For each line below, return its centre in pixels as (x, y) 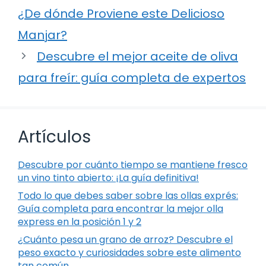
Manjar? (42, 35)
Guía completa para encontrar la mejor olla (121, 208)
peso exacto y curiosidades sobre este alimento (129, 252)
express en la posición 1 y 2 (80, 221)
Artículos (54, 137)
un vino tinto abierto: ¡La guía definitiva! (108, 178)
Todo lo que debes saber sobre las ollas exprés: (128, 195)
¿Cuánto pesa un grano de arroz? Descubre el (125, 239)
